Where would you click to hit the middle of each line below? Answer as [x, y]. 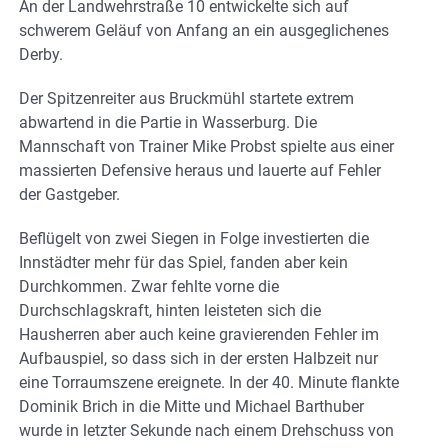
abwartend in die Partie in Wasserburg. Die [168, 122]
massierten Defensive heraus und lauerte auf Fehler [200, 170]
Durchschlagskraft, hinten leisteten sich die [170, 310]
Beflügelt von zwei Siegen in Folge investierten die [194, 238]
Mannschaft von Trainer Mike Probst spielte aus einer [206, 146]
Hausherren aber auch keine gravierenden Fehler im [199, 334]
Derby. [41, 54]
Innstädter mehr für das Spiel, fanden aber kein [183, 262]
